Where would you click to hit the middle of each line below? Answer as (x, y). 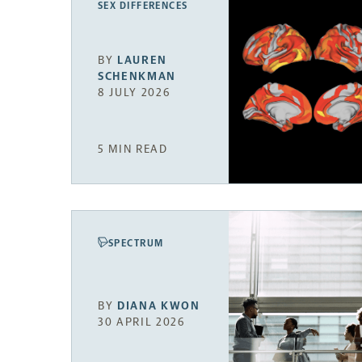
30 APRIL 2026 (141, 322)
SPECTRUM (136, 244)
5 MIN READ (133, 149)
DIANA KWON (159, 305)
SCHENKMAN (137, 77)
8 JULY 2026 (134, 93)
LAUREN (143, 61)
